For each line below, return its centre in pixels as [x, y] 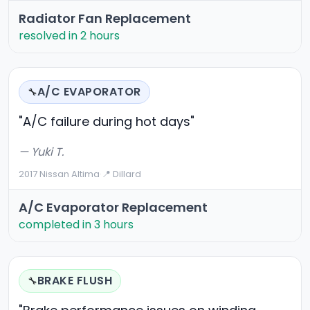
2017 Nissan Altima [59, 174]
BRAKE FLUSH [75, 281]
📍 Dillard [121, 174]
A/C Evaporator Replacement [113, 208]
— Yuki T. [41, 152]
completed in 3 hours [76, 225]
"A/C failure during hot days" [107, 122]
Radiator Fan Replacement [105, 19]
